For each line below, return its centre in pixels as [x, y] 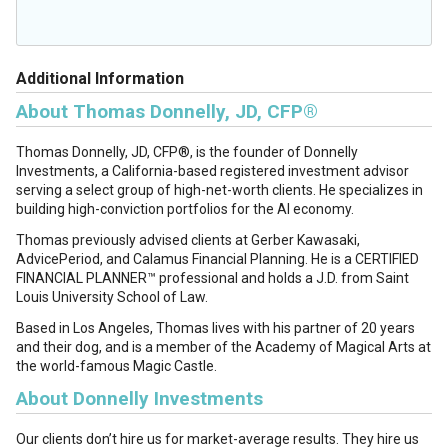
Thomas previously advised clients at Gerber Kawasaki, [188, 240]
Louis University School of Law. [112, 297]
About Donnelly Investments [139, 398]
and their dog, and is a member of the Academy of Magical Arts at [223, 347]
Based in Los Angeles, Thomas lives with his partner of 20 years [215, 328]
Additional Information [100, 78]
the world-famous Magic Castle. [116, 366]
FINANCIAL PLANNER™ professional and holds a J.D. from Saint [212, 278]
